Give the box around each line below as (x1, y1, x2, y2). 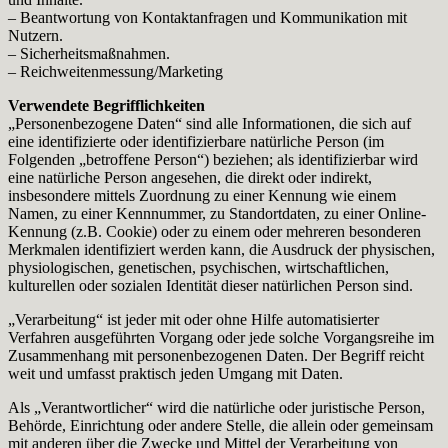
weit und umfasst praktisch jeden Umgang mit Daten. (8, 364, 343, 382)
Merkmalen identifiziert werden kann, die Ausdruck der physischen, (8, 240, 435, 258)
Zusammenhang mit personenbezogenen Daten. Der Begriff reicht (8, 346, 424, 364)
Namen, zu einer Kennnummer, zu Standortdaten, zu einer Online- (8, 204, 426, 222)
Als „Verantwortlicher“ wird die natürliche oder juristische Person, (8, 398, 425, 416)
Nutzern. (8, 26, 63, 44)
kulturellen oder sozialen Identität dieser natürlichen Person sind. (8, 276, 413, 294)
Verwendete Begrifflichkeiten (8, 96, 205, 114)
